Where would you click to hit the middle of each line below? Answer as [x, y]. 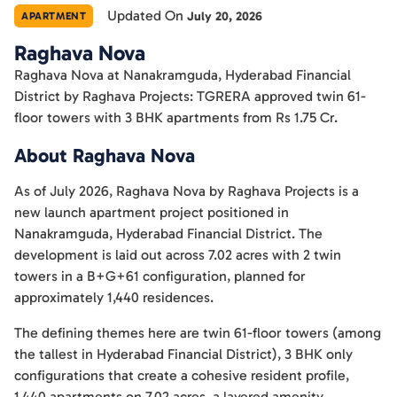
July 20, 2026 [225, 16]
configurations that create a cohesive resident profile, [182, 375]
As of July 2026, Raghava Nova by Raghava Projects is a [187, 191]
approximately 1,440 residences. [114, 297]
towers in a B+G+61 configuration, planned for [160, 276]
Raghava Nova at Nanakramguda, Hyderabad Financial [183, 75]
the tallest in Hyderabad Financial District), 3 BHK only [183, 354]
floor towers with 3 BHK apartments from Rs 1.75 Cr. [176, 117]
